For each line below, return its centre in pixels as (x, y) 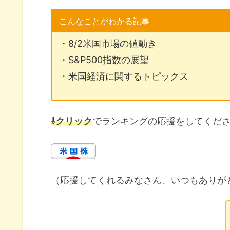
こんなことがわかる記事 (104, 21)
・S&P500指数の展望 (104, 60)
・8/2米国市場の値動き (108, 44)
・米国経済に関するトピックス (124, 76)
